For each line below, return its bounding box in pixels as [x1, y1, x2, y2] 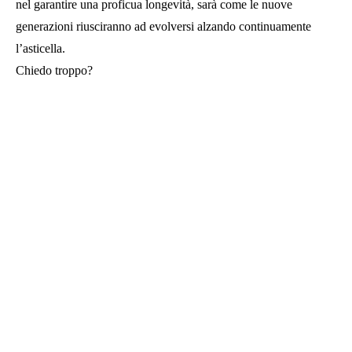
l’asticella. [16, 41, 65, 55]
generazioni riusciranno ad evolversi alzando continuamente [16, 19, 311, 33]
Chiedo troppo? [16, 63, 93, 77]
